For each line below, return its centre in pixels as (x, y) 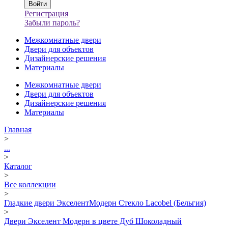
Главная (18, 130)
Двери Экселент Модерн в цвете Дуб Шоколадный (93, 221)
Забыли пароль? (52, 23)
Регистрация (46, 13)
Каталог (18, 166)
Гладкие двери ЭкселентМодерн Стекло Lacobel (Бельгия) (105, 203)
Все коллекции (30, 184)
